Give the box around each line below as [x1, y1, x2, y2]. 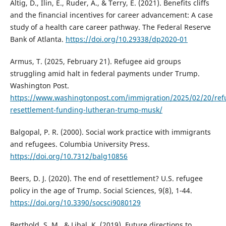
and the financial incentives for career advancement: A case [10, 10, 213, 20]
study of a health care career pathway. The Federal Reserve [10, 22, 211, 32]
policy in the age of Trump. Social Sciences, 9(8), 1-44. [10, 186, 192, 196]
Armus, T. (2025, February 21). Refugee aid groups [10, 56, 181, 67]
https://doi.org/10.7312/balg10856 [10, 151, 128, 161]
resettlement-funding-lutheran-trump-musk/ [10, 105, 162, 115]
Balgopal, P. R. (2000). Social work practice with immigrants [10, 127, 211, 137]
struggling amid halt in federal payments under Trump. [10, 69, 200, 79]
